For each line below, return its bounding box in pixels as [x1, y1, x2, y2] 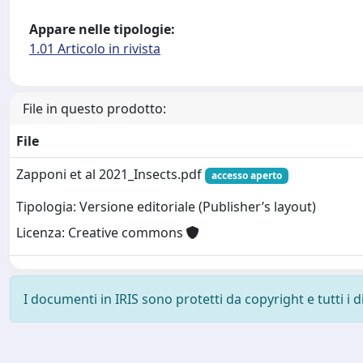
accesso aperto [211, 169, 282, 182]
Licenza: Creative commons [16, 224, 186, 242]
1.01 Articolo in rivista [29, 40, 160, 58]
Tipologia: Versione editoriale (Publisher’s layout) [16, 198, 316, 216]
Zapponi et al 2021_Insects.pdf [16, 165, 205, 183]
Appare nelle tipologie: [29, 20, 175, 38]
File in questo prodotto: [23, 100, 166, 117]
